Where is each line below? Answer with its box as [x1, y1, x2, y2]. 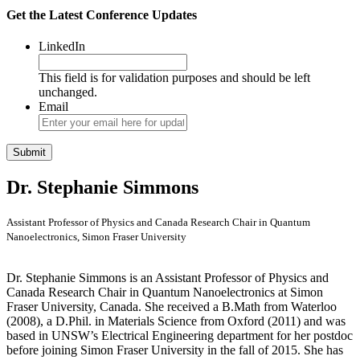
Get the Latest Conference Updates [6, 8, 197, 22]
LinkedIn [39, 39, 85, 54]
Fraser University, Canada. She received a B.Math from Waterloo [6, 300, 337, 314]
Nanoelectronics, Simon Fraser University [6, 231, 186, 243]
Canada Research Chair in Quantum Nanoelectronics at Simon [6, 285, 323, 300]
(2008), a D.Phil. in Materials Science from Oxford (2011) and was [6, 314, 346, 329]
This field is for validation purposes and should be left [39, 71, 310, 85]
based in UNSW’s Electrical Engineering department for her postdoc [6, 329, 353, 343]
